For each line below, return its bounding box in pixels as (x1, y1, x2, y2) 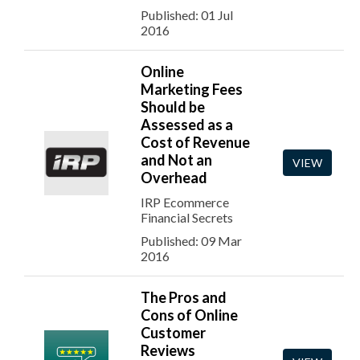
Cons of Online (141, 306, 238, 324)
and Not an (141, 151, 212, 169)
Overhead (141, 169, 207, 186)
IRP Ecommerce (141, 194, 229, 210)
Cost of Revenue (141, 133, 250, 151)
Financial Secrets (141, 210, 233, 225)
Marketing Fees (141, 80, 243, 98)
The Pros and (141, 288, 227, 306)
